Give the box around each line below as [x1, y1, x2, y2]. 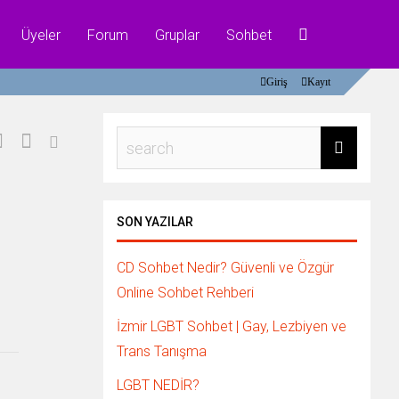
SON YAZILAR [117, 215, 193, 229]
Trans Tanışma [117, 343, 207, 360]
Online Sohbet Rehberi [117, 284, 254, 301]
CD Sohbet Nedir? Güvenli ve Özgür [117, 259, 334, 276]
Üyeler [21, 27, 61, 44]
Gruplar [155, 27, 199, 44]
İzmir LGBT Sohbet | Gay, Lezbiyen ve [117, 318, 346, 335]
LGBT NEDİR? [117, 377, 199, 394]
